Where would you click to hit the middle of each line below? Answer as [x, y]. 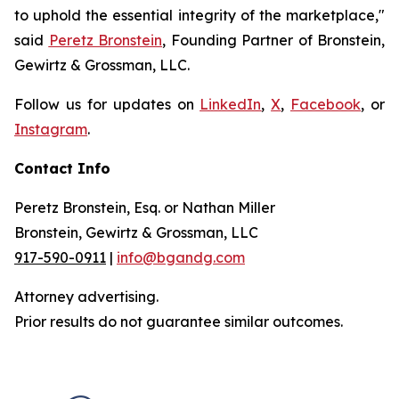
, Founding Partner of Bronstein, [273, 40]
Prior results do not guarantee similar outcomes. [179, 322]
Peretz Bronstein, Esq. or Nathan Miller [145, 208]
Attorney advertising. [86, 297]
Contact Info [62, 168]
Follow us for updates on [107, 104]
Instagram [51, 129]
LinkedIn [231, 104]
